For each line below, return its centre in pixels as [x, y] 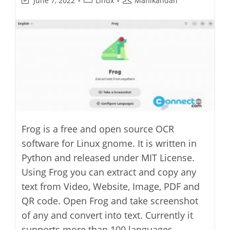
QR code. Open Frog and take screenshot [110, 200]
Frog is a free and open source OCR [98, 129]
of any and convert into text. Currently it [108, 215]
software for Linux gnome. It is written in [109, 143]
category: [99, 11]
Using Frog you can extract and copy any [109, 172]
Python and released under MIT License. [108, 157]
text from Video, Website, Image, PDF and [111, 186]
